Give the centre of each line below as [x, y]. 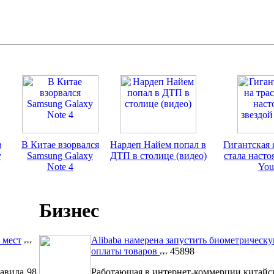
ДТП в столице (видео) [158, 155]
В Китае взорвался [60, 144]
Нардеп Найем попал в [158, 144]
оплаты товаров [125, 251]
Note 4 [60, 166]
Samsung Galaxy [60, 155]
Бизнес [69, 210]
